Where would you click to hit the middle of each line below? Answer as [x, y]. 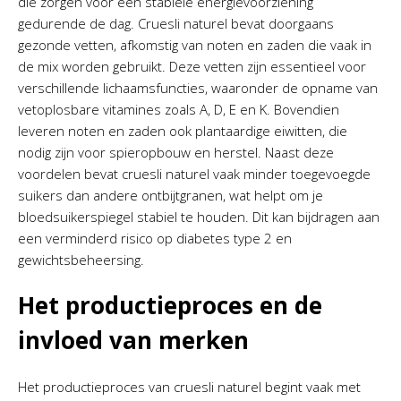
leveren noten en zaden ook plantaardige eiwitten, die [183, 131]
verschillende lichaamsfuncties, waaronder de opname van [198, 88]
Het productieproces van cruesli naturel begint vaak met [189, 387]
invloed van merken [133, 340]
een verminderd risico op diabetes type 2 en [155, 238]
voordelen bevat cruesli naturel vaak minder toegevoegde [194, 174]
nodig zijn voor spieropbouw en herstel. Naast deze [176, 152]
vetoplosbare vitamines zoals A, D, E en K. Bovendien [179, 109]
